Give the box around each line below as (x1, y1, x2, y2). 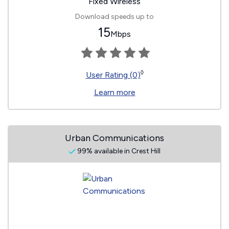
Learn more (94, 87, 135, 97)
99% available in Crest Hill (76, 147, 161, 155)
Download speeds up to (75, 12, 154, 21)
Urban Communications (65, 132, 164, 144)
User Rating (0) (85, 70, 141, 80)
